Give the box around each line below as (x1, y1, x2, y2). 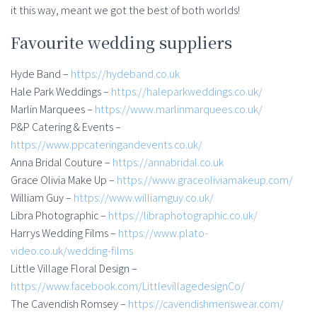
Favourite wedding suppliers (11, 31, 232, 54)
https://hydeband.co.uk (71, 67, 180, 82)
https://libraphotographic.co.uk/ (108, 208, 258, 224)
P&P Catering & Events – (11, 120, 121, 135)
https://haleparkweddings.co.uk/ (111, 84, 263, 100)
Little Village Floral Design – (11, 261, 137, 277)
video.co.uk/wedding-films (11, 243, 133, 259)
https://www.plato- (118, 226, 208, 241)
